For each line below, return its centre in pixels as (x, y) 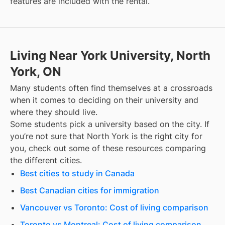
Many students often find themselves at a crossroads (111, 88)
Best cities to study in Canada (77, 173)
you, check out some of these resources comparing (108, 148)
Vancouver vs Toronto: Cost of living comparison (114, 207)
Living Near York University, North (110, 55)
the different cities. (46, 160)
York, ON (36, 71)
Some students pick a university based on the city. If (110, 124)
